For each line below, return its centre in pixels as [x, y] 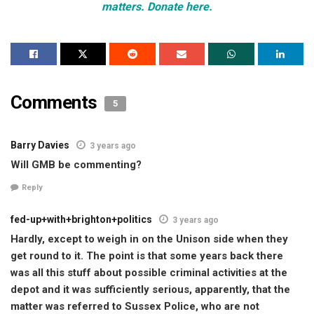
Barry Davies [40, 145]
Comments [56, 102]
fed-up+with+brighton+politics [81, 220]
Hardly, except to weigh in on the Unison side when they [149, 239]
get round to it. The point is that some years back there [147, 256]
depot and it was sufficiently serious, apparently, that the [150, 290]
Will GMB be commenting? [76, 164]
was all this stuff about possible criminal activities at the [149, 273]
